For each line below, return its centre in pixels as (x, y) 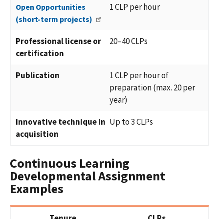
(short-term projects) (55, 19)
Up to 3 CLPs (131, 122)
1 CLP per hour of (139, 76)
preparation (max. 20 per (152, 88)
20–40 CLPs (129, 41)
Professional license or (58, 41)
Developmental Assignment (88, 175)
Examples (37, 188)
